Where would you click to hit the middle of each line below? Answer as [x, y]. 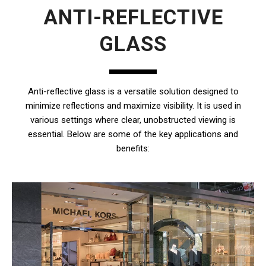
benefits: [133, 149]
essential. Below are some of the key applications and [133, 134]
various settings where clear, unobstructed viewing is [133, 120]
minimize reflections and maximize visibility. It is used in [133, 106]
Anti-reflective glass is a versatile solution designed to [133, 92]
